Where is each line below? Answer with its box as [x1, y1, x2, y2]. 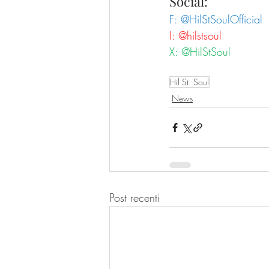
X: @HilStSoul [169, 44, 231, 59]
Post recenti [109, 190, 160, 205]
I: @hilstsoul [169, 28, 222, 43]
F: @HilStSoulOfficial [169, 12, 262, 27]
